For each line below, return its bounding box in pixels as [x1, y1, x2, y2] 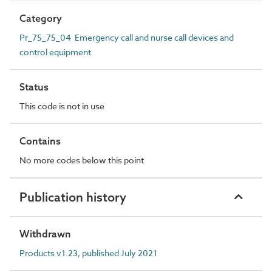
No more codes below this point [19, 154, 144, 166]
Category [19, 12, 62, 24]
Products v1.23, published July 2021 [19, 247, 157, 259]
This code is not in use [19, 100, 104, 112]
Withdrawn [19, 228, 71, 240]
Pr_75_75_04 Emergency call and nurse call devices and [19, 32, 234, 43]
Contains [19, 135, 61, 147]
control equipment [19, 46, 91, 58]
